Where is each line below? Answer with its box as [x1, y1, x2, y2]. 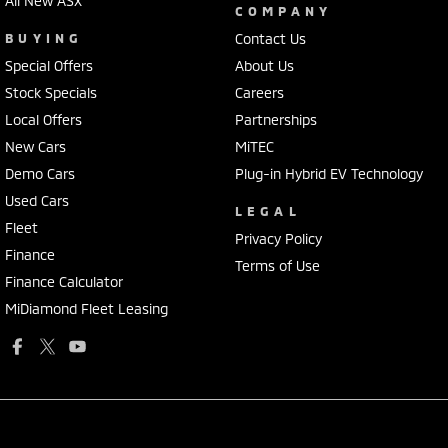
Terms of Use [234, 257, 320, 274]
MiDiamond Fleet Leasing [5, 300, 168, 317]
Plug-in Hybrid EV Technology [234, 165, 423, 182]
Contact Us [234, 30, 306, 47]
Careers [234, 84, 284, 101]
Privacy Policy [234, 230, 322, 247]
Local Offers [5, 111, 82, 128]
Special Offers [5, 57, 93, 74]
